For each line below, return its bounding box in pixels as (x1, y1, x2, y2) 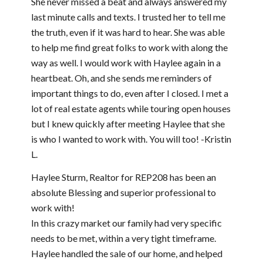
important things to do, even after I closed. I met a (31, 87, 228, 99)
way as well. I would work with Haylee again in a (31, 56, 221, 68)
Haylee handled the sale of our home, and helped (31, 248, 222, 259)
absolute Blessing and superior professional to (31, 187, 216, 198)
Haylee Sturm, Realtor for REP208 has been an (31, 171, 216, 183)
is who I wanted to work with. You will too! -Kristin (31, 133, 231, 144)
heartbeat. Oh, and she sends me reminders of (31, 72, 212, 83)
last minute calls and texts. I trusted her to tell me (31, 11, 225, 22)
